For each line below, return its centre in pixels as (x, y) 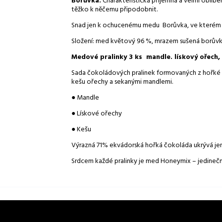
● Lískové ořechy (97, 114)
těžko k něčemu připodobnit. (114, 10)
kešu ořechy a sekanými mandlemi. (122, 82)
